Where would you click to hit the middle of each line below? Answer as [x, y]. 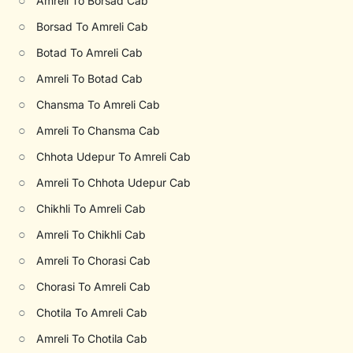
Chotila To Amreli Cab [92, 312]
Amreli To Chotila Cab [92, 338]
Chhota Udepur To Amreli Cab [114, 156]
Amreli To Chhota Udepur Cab [114, 182]
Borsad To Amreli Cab [93, 26]
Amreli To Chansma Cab [98, 130]
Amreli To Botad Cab [90, 78]
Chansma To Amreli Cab [98, 104]
